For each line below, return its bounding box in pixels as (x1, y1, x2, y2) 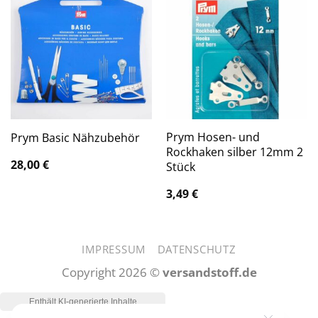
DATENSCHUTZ (157, 242, 236, 257)
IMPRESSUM (82, 242, 146, 257)
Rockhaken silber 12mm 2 (165, 144, 303, 160)
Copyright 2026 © (61, 264, 163, 281)
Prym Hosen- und (165, 129, 260, 145)
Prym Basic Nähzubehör (10, 130, 140, 146)
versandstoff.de (162, 264, 257, 281)
